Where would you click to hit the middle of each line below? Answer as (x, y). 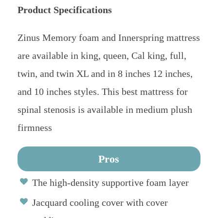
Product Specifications (64, 10)
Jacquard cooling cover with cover (100, 203)
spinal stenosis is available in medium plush (105, 110)
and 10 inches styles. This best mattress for (102, 92)
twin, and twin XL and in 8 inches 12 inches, (105, 74)
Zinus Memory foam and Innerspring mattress (109, 38)
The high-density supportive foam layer (110, 183)
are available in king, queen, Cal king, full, (102, 56)
